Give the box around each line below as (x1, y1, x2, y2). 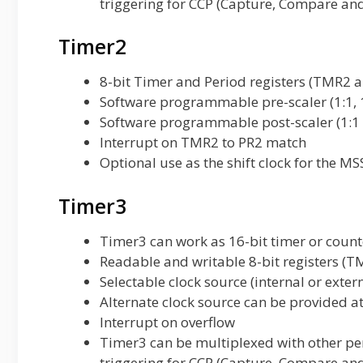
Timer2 (58, 32, 126, 60)
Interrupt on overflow (100, 312, 235, 331)
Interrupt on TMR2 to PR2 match (100, 133, 306, 152)
